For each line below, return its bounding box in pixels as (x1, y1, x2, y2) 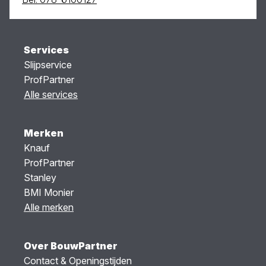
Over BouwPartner (24, 240, 118, 252)
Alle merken (24, 201, 74, 213)
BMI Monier (24, 186, 74, 198)
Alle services (24, 88, 78, 100)
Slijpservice (24, 59, 72, 71)
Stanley (24, 172, 56, 183)
